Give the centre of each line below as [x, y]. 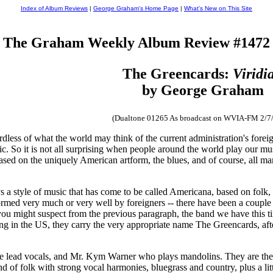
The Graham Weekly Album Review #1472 [136, 42]
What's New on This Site [218, 8]
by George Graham [203, 90]
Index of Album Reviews [54, 8]
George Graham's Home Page [136, 8]
